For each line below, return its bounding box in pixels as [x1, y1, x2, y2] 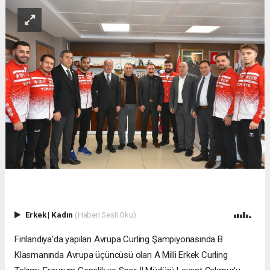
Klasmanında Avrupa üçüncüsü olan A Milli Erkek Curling [14, 249, 228, 260]
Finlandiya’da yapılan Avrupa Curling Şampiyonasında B [14, 233, 223, 245]
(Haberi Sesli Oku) [74, 209, 136, 219]
